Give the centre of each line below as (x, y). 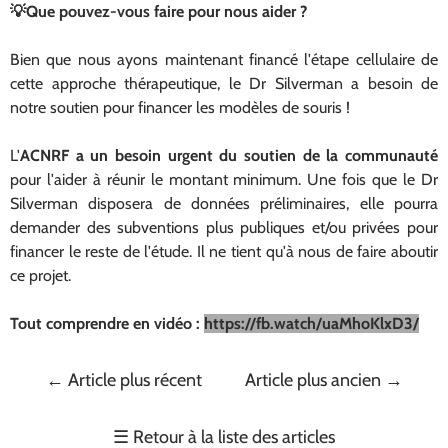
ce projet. (40, 275)
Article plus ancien (312, 379)
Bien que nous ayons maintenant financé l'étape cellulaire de (224, 59)
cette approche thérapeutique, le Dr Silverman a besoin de (224, 83)
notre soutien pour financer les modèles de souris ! (180, 107)
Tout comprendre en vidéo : (107, 323)
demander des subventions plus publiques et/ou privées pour (224, 227)
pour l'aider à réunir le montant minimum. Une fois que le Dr (224, 179)
